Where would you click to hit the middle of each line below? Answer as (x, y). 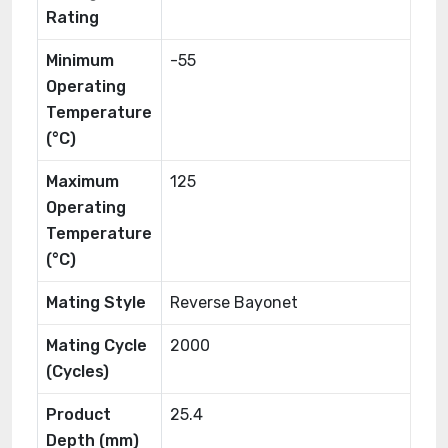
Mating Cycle (96, 345)
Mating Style (96, 302)
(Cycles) (77, 371)
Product (78, 414)
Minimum (80, 60)
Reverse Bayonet (234, 302)
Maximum (82, 181)
